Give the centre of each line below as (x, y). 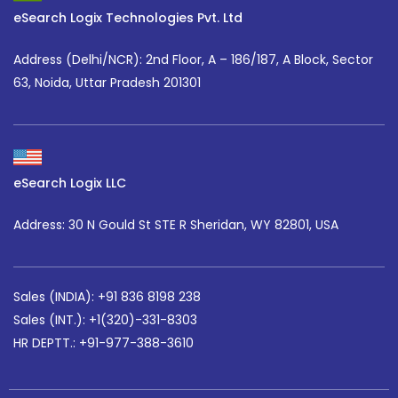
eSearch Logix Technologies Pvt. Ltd (128, 17)
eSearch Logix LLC (70, 183)
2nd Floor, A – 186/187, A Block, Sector (259, 59)
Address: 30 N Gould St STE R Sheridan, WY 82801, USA (176, 224)
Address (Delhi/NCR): (80, 59)
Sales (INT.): (51, 319)
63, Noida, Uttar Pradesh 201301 (107, 82)
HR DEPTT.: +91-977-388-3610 (103, 342)
